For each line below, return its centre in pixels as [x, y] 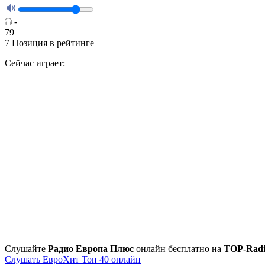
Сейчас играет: [35, 63]
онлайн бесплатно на [179, 249]
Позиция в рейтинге [53, 43]
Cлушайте [26, 249]
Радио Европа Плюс [91, 249]
